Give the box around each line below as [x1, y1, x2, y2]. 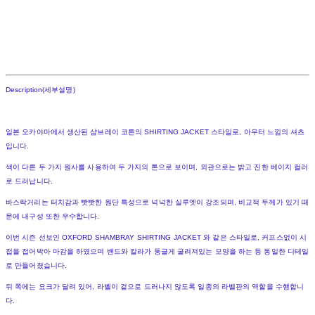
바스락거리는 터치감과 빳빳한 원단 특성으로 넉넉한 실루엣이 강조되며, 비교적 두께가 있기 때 [6, 198, 309, 207]
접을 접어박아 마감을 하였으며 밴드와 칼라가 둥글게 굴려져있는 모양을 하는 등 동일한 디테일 [6, 247, 309, 256]
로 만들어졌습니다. [6, 262, 67, 270]
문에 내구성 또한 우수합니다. [6, 212, 100, 221]
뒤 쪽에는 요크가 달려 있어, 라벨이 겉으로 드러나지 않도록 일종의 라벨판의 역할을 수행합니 [6, 283, 304, 291]
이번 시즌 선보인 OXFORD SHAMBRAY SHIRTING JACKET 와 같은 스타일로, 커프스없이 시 [6, 233, 307, 242]
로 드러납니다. [6, 177, 53, 186]
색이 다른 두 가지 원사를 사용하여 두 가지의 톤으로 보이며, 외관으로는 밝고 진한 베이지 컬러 [6, 163, 309, 172]
